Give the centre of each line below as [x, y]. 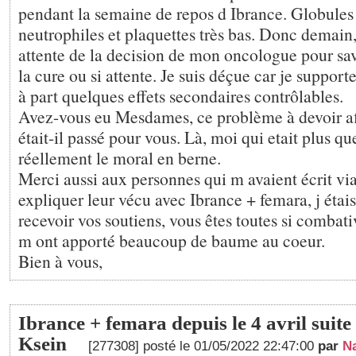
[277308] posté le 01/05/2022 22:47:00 [203, 346]
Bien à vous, [60, 261]
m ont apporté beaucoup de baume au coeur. [172, 240]
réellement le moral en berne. [120, 158]
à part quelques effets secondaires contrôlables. [181, 96]
